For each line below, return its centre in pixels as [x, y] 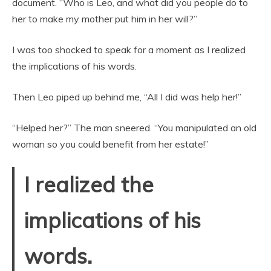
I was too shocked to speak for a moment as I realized [129, 50]
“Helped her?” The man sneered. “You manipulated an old [134, 128]
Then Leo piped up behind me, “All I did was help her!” [127, 97]
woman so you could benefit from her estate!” [110, 144]
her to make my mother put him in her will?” [105, 19]
